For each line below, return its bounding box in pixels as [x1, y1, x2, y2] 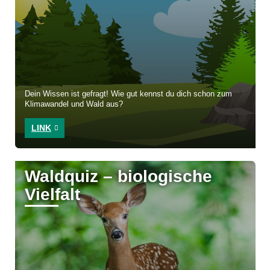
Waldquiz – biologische [25, 167, 213, 186]
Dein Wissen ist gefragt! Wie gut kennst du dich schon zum [25, 90, 233, 99]
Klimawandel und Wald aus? [25, 100, 124, 109]
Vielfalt [25, 185, 81, 204]
